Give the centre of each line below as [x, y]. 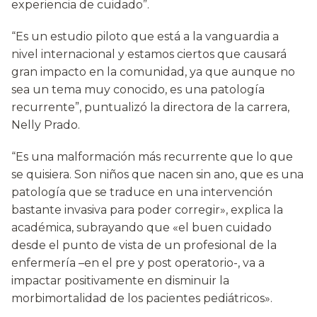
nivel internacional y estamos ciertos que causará [149, 54]
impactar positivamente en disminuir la [120, 281]
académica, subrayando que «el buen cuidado [142, 228]
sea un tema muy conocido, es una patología [138, 90]
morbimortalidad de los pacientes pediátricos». [142, 299]
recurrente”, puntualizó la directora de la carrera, [150, 108]
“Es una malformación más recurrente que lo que [152, 157]
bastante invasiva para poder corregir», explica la [147, 210]
